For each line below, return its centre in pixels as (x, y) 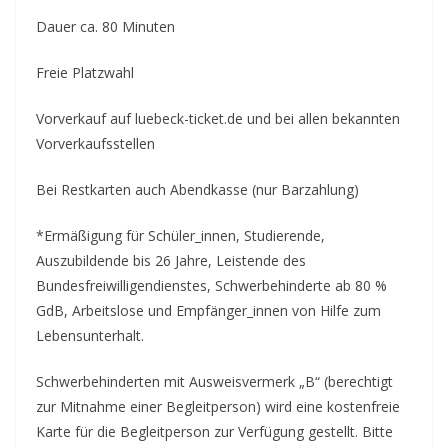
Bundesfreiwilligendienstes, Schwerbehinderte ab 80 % (211, 285)
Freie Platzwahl (85, 72)
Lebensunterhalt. (90, 335)
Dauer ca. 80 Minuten (105, 26)
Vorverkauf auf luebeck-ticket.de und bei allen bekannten (218, 118)
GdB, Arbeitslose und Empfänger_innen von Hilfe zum (208, 310)
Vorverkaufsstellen (95, 143)
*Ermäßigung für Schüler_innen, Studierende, (180, 235)
